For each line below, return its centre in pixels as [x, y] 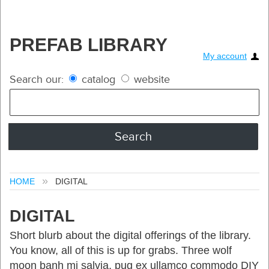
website [150, 79]
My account [225, 56]
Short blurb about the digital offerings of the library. [130, 235]
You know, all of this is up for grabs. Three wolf [121, 250]
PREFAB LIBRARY [89, 45]
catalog [98, 79]
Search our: [37, 79]
